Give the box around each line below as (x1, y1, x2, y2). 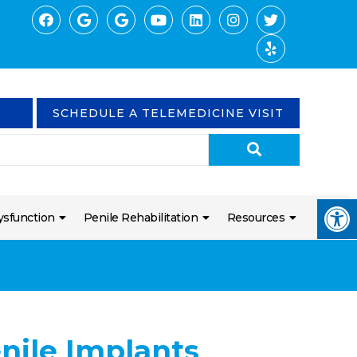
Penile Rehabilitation (83, 210, 198, 226)
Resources (226, 210, 285, 226)
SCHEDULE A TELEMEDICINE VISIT (53, 106, 284, 121)
